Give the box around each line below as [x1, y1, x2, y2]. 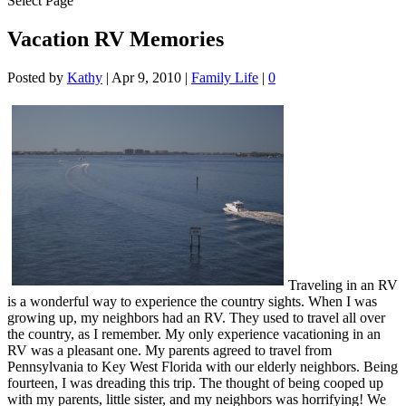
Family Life [191, 70, 258, 86]
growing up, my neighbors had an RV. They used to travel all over [7, 310, 385, 326]
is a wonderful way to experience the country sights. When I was [7, 294, 377, 310]
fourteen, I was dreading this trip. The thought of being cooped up [7, 375, 383, 391]
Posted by [7, 70, 67, 86]
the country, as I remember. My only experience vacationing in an [7, 326, 381, 343]
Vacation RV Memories [7, 27, 224, 52]
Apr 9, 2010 [111, 70, 181, 86]
